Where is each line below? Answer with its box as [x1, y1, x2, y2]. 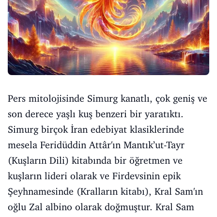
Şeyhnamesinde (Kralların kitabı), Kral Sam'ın [8, 185, 203, 197]
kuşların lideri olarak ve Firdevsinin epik [8, 170, 181, 182]
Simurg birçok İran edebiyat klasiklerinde [8, 123, 184, 135]
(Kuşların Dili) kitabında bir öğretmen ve [8, 154, 183, 166]
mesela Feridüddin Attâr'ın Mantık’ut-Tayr [8, 139, 185, 151]
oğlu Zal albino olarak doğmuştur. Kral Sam [8, 201, 194, 213]
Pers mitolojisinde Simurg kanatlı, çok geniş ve [8, 92, 207, 104]
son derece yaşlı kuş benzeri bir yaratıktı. [8, 108, 184, 120]
